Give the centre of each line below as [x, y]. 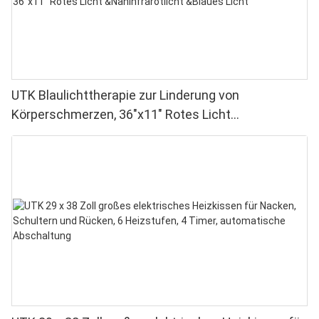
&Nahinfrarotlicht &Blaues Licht [101, 134]
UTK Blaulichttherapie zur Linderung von [125, 95]
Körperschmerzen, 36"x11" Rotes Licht [121, 115]
